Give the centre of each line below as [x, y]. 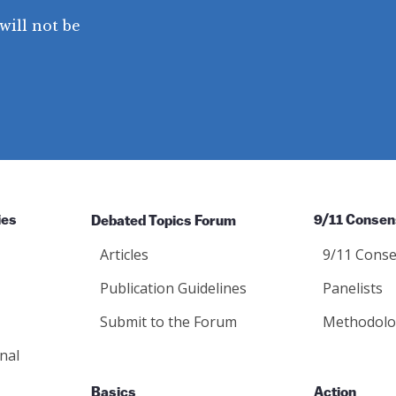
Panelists [353, 288]
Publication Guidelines [173, 288]
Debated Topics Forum [164, 221]
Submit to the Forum [168, 322]
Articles [124, 255]
